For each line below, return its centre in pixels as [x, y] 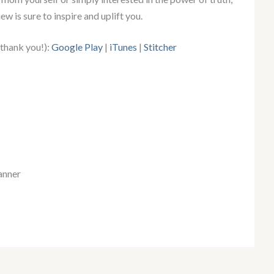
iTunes [122, 47]
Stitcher [160, 47]
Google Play [77, 47]
